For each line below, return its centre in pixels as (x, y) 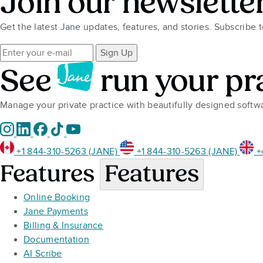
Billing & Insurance (63, 226)
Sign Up (117, 53)
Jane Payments (56, 212)
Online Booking (57, 198)
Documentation (56, 240)
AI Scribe (43, 254)
